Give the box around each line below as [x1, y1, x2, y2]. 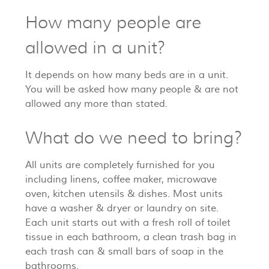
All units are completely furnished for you [25, 159, 215, 172]
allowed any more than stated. [25, 98, 168, 110]
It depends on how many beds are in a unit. [25, 69, 228, 82]
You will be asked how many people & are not [25, 83, 238, 96]
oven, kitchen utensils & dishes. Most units [25, 188, 223, 201]
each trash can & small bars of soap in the [25, 246, 223, 258]
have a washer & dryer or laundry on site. [25, 202, 219, 215]
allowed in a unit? [25, 37, 165, 59]
